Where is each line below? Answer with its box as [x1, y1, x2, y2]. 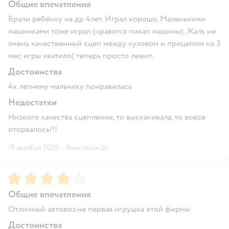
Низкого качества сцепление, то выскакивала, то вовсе [8, 111, 205, 122]
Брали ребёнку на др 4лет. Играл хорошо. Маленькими [8, 13, 205, 24]
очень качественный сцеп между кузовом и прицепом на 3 [8, 38, 221, 49]
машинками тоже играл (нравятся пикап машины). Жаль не [8, 26, 216, 36]
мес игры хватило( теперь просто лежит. [8, 50, 153, 61]
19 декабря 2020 [8, 143, 58, 152]
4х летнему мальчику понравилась [8, 81, 132, 91]
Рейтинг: [8, 171, 42, 181]
